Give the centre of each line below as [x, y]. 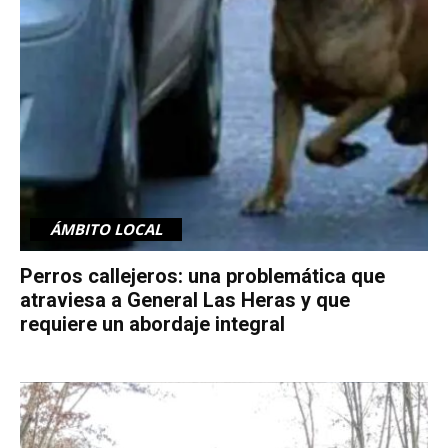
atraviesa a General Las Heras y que [185, 299]
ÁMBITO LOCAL [106, 228]
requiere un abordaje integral [152, 323]
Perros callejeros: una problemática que [202, 275]
